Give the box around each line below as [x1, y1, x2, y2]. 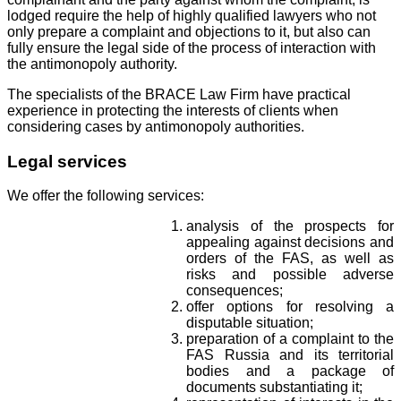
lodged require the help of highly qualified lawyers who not [7, 7, 376, 23]
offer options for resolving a [186, 299, 394, 315]
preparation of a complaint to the [186, 331, 394, 347]
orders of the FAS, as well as [186, 251, 394, 267]
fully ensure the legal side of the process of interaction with [7, 39, 376, 55]
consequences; [186, 283, 283, 299]
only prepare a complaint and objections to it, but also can [7, 23, 371, 39]
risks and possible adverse [186, 267, 394, 283]
